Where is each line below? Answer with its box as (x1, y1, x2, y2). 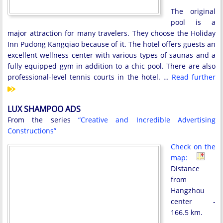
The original (171, 6, 216, 16)
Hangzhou (171, 186, 205, 196)
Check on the (171, 142, 216, 152)
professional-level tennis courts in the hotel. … (7, 72, 172, 82)
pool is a (171, 17, 216, 27)
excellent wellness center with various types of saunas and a (7, 50, 216, 60)
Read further (171, 72, 216, 82)
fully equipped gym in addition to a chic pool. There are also (7, 61, 216, 71)
